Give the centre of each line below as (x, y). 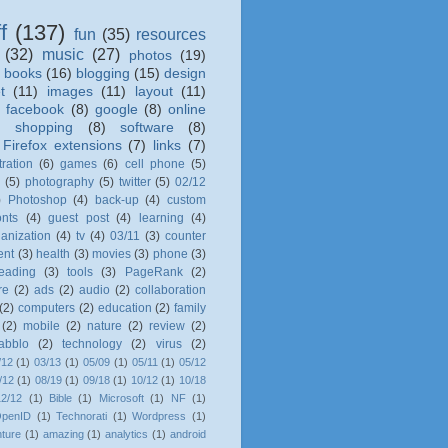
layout (153, 91)
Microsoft (121, 397)
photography (59, 181)
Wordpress (159, 415)
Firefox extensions (62, 145)
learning (161, 217)
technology (92, 343)
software (146, 127)
